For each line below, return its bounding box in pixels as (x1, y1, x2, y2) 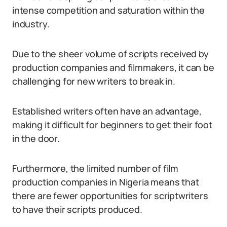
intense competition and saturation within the (12, 4, 205, 16)
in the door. (12, 132, 60, 144)
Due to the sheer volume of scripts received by (12, 48, 209, 60)
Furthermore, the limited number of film (12, 162, 178, 174)
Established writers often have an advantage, (12, 105, 202, 117)
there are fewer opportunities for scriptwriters (12, 190, 208, 202)
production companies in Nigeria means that (12, 176, 199, 188)
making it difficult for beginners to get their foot (12, 119, 212, 131)
